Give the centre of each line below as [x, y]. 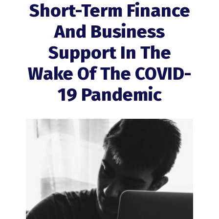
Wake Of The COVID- [109, 74]
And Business [109, 32]
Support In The [109, 53]
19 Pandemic [109, 95]
